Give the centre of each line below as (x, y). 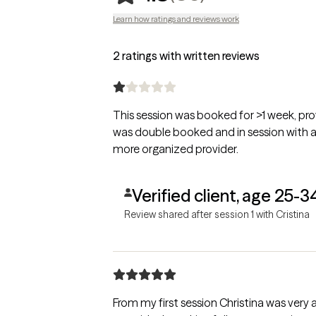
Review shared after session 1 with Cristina (217, 214)
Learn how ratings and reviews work (176, 18)
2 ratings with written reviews (186, 55)
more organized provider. (176, 148)
